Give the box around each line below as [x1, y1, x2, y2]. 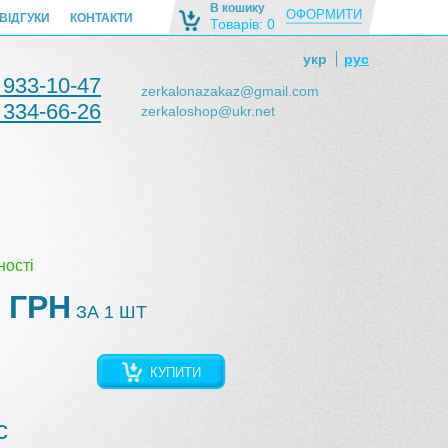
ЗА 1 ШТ [71, 302, 147, 322]
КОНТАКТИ [70, 11, 133, 25]
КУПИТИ [150, 365, 201, 380]
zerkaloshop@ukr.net [141, 103, 275, 119]
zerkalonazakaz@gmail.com [141, 83, 319, 99]
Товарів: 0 [210, 16, 275, 32]
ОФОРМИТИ [286, 7, 362, 22]
